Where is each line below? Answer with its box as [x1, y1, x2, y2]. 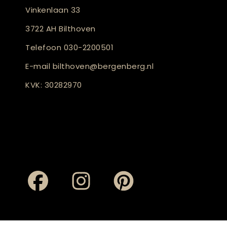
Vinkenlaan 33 [25, 5, 81, 15]
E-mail [25, 61, 53, 71]
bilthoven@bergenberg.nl [52, 61, 154, 71]
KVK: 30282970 [25, 80, 82, 90]
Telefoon [25, 42, 64, 53]
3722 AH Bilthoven [25, 23, 96, 34]
